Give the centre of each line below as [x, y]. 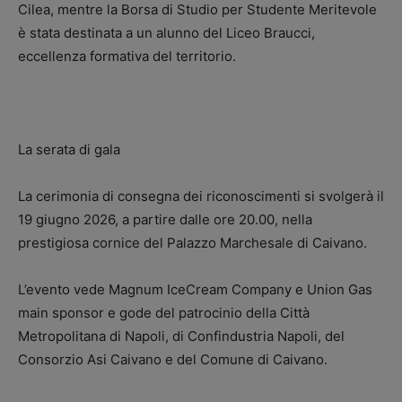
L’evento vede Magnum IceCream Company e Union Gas [195, 289]
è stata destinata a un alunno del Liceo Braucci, [166, 33]
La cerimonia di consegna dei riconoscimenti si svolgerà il [201, 196]
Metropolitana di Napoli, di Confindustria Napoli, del [181, 336]
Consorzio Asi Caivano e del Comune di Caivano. [173, 359]
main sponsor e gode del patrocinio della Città [164, 313]
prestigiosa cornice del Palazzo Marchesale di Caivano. [192, 243]
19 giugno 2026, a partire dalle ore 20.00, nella [165, 219]
